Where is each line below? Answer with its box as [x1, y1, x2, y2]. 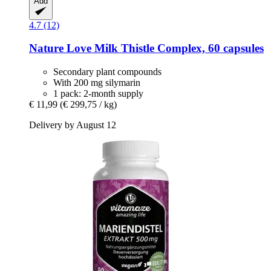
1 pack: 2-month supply [53, 88, 143, 99]
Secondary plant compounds [53, 67, 162, 77]
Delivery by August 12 [29, 120, 116, 131]
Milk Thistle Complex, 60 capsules [91, 42, 264, 55]
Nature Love [29, 42, 91, 55]
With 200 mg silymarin [53, 77, 140, 88]
